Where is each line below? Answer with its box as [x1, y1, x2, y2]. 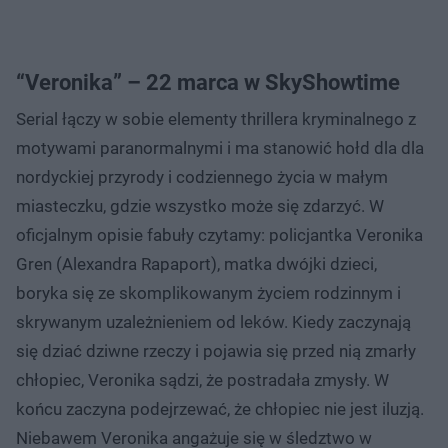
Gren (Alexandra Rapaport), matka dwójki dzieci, [16, 253, 377, 274]
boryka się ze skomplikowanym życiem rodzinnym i [16, 282, 401, 303]
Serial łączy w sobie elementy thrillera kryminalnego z [16, 108, 416, 129]
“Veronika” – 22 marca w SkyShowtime [16, 69, 400, 95]
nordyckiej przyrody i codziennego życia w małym [16, 166, 388, 187]
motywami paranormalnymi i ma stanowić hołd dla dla [16, 137, 424, 158]
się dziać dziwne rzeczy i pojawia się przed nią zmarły [16, 340, 416, 361]
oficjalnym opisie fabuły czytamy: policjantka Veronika [16, 224, 423, 245]
